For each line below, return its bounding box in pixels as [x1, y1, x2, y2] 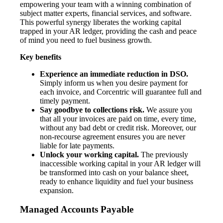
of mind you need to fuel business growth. [20, 35, 152, 44]
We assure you [144, 105, 192, 114]
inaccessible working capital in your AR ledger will [40, 159, 201, 168]
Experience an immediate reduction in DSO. [40, 69, 188, 78]
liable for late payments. [40, 141, 114, 150]
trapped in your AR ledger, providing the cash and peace [20, 26, 197, 35]
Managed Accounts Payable [20, 204, 133, 215]
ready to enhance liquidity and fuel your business [40, 177, 193, 186]
